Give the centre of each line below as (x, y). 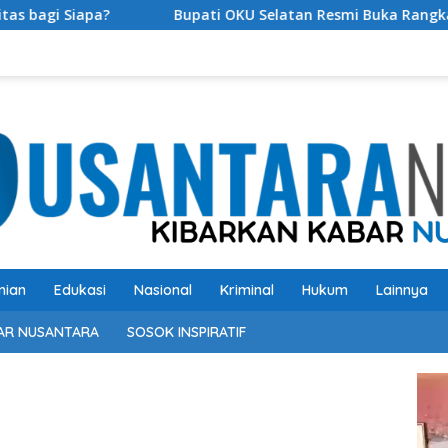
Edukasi (80, 290)
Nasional (163, 290)
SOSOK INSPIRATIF (186, 332)
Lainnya (402, 290)
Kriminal (247, 290)
